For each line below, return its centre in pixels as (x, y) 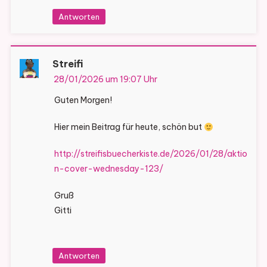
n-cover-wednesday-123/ (108, 169)
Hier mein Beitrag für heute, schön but (129, 127)
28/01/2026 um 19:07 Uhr (105, 80)
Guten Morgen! (83, 100)
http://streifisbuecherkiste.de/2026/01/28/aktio (150, 154)
